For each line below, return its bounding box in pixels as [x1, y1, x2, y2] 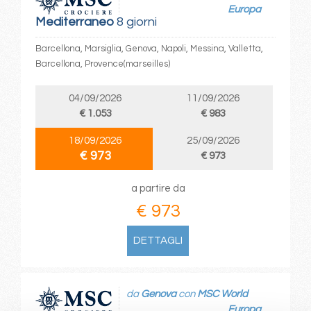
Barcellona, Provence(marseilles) [35, 58, 170, 69]
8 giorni [113, 15, 157, 28]
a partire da [131, 183, 185, 194]
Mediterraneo [35, 15, 114, 28]
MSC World [196, 289, 248, 300]
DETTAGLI [133, 235, 183, 246]
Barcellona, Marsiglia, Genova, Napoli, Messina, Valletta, [35, 43, 263, 53]
